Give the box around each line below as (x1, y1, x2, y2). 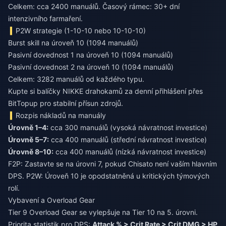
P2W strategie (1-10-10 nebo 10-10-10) (16, 26, 146, 35)
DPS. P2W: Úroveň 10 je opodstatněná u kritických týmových (8, 172, 209, 181)
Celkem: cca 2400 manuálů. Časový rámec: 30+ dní (8, 2, 180, 11)
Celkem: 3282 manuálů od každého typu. (8, 75, 144, 84)
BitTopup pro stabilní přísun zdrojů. (8, 99, 123, 108)
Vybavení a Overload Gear (8, 196, 95, 205)
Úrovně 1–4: (8, 123, 48, 132)
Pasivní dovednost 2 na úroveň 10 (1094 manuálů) (8, 63, 174, 72)
